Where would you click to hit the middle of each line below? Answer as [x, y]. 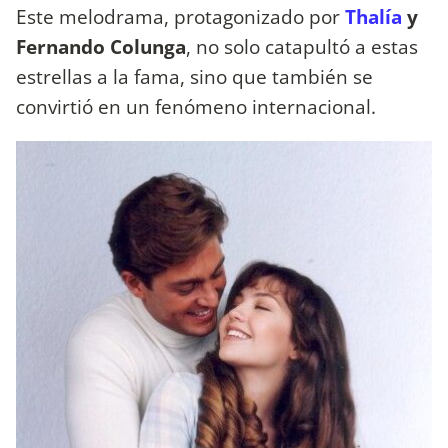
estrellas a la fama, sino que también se [194, 77]
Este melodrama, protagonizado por [178, 17]
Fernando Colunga [101, 47]
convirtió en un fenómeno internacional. [196, 107]
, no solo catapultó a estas [302, 47]
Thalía [373, 17]
